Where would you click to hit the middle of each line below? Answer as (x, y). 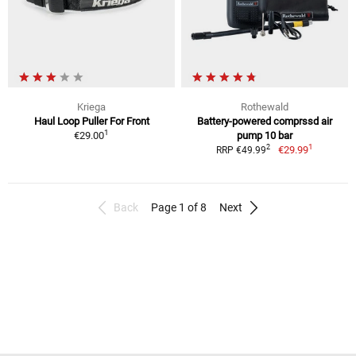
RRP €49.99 (242, 150)
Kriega (91, 106)
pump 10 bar (265, 135)
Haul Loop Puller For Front (91, 121)
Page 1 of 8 (179, 207)
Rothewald (265, 106)
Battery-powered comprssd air (265, 121)
